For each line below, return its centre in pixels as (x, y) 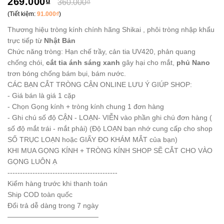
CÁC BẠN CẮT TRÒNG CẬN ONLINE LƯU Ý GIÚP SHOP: (100, 84)
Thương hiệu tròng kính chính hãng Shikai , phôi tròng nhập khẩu (111, 29)
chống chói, (27, 62)
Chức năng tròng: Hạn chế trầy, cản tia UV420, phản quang (101, 51)
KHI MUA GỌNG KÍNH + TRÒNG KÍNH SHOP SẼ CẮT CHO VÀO (110, 150)
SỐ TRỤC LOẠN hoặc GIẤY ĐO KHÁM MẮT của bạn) (92, 139)
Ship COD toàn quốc (40, 194)
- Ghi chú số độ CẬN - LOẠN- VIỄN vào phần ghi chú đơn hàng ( (110, 117)
